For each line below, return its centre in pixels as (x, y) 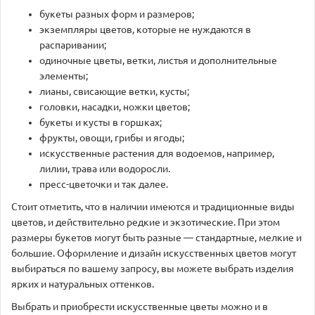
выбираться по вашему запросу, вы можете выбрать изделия (153, 269)
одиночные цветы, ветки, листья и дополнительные (158, 60)
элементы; (64, 76)
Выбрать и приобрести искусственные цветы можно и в (140, 307)
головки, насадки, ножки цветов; (115, 107)
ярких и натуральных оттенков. (83, 284)
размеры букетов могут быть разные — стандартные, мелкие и (156, 238)
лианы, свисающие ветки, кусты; (114, 91)
